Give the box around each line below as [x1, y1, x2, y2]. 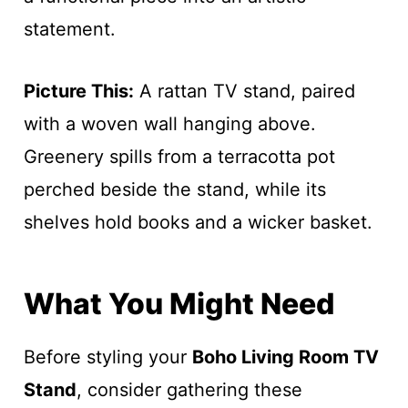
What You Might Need [23, 286, 334, 321]
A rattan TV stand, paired [133, 80, 355, 102]
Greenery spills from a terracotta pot [23, 146, 335, 168]
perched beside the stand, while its [23, 178, 326, 200]
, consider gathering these [76, 379, 302, 401]
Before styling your [23, 346, 192, 368]
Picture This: [23, 80, 134, 102]
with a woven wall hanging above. [23, 113, 316, 135]
